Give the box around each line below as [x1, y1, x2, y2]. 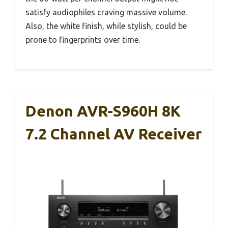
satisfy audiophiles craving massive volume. [25, 7, 187, 17]
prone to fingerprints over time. [25, 35, 140, 44]
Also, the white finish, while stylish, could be [25, 21, 187, 31]
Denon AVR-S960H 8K [25, 102, 181, 120]
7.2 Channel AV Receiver [25, 125, 202, 142]
